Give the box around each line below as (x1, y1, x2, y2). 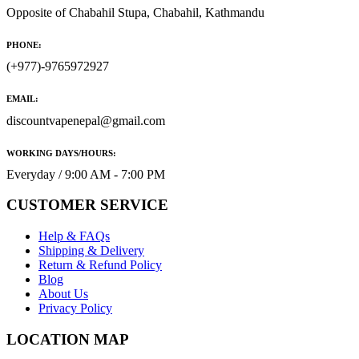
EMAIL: (6, 93, 38, 103)
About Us (38, 287, 88, 301)
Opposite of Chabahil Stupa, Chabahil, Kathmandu (6, 5, 264, 19)
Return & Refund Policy (38, 258, 162, 272)
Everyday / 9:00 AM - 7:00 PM (6, 167, 165, 181)
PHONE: (6, 39, 42, 50)
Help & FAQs (38, 229, 110, 244)
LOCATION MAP (6, 330, 129, 348)
